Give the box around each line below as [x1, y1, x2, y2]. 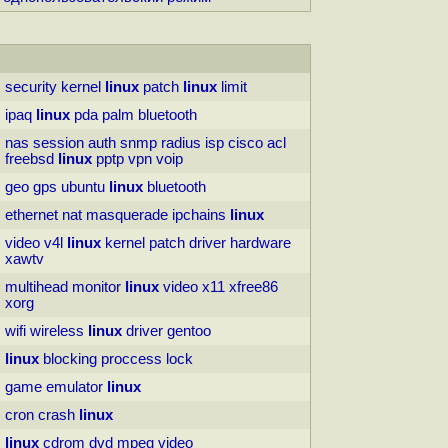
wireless [30, 323, 84, 340]
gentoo [167, 323, 211, 340]
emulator [46, 379, 103, 396]
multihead [5, 279, 68, 296]
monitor [72, 279, 121, 296]
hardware [230, 235, 291, 252]
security [5, 79, 57, 96]
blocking [43, 351, 97, 368]
